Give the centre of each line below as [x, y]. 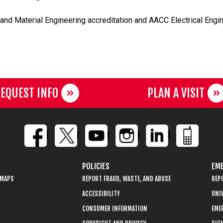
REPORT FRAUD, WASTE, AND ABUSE [126, 178]
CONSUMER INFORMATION [115, 208]
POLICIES [96, 166]
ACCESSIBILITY [101, 193]
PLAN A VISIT [176, 93]
